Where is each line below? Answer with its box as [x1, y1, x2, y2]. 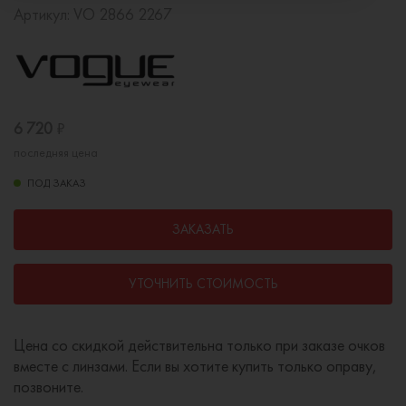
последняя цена [14, 143, 98, 160]
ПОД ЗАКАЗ [27, 175, 86, 190]
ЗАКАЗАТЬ [172, 219, 234, 238]
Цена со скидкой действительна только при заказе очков [14, 333, 385, 355]
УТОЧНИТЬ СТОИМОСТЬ [128, 274, 278, 293]
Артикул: [14, 3, 73, 24]
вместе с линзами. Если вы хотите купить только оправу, [14, 354, 377, 376]
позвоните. [14, 375, 83, 397]
